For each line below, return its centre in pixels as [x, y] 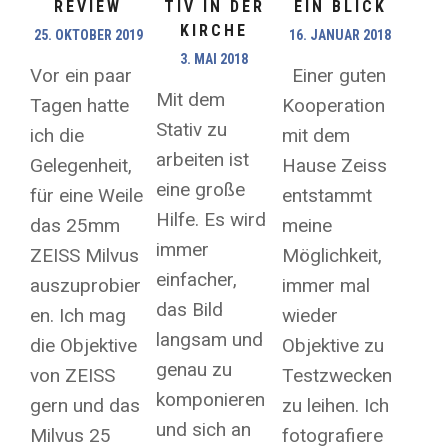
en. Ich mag [78, 316]
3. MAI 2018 [214, 59]
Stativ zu [192, 130]
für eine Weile [86, 196]
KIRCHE [214, 31]
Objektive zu [333, 346]
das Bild [190, 310]
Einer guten [334, 76]
